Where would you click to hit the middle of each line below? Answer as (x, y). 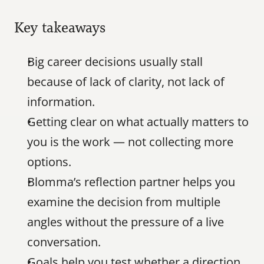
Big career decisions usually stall (115, 62)
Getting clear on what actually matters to (138, 122)
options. (49, 162)
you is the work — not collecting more (130, 142)
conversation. (64, 242)
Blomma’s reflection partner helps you (131, 182)
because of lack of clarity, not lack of (126, 82)
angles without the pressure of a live (126, 222)
